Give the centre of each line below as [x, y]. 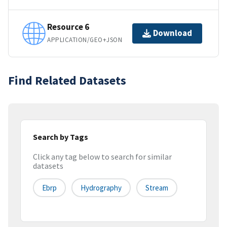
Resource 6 [68, 27]
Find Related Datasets [67, 80]
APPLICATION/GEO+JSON [85, 40]
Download [173, 33]
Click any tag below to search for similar [102, 157]
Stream [157, 188]
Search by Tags [61, 137]
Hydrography [101, 188]
